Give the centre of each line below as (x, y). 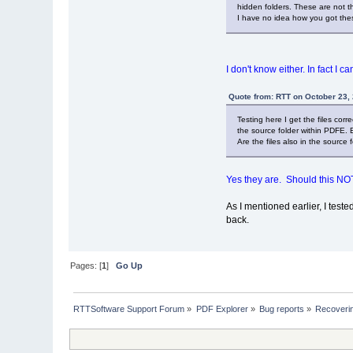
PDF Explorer (222, 308)
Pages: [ (86, 265)
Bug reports (282, 308)
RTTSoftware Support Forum (129, 308)
